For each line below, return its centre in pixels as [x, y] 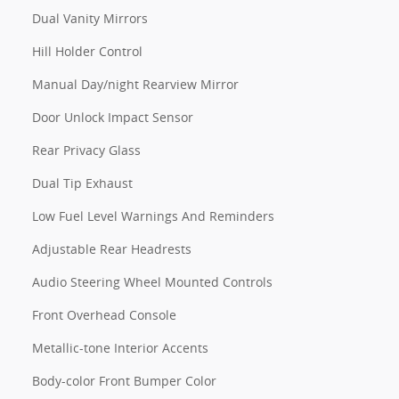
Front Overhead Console [104, 314]
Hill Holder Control [87, 51]
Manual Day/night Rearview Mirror [135, 84]
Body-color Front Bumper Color [124, 380]
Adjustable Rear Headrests [112, 248]
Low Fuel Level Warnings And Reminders [153, 216]
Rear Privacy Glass [86, 150]
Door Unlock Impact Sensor [113, 117]
